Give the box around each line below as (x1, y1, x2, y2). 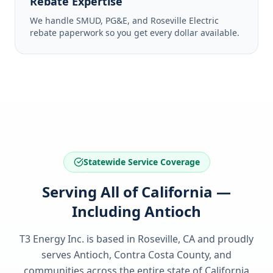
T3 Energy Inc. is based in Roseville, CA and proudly (19, 232, 253, 246)
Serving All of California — (42, 182, 231, 202)
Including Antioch (72, 201, 201, 221)
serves (41, 248, 74, 261)
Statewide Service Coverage (83, 156, 200, 168)
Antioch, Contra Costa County (74, 248, 209, 261)
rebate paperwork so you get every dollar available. (30, 27, 239, 38)
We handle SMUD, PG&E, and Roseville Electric (30, 15, 219, 26)
